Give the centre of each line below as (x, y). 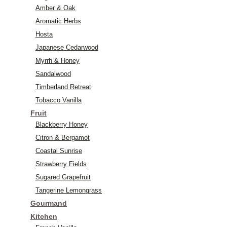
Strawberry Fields (61, 164)
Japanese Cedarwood (67, 47)
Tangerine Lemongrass (69, 190)
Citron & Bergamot (63, 137)
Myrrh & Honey (58, 60)
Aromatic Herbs (58, 21)
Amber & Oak (55, 8)
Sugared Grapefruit (63, 177)
